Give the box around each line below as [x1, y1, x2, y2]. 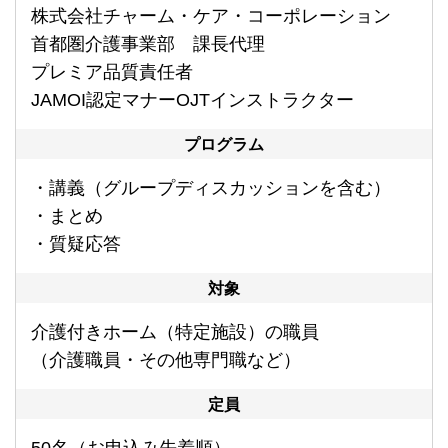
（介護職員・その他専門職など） [31, 350, 301, 371]
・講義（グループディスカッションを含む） [31, 178, 391, 199]
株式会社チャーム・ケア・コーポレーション [31, 6, 409, 27]
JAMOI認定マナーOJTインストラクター [31, 90, 354, 111]
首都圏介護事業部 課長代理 [31, 34, 265, 55]
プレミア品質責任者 [31, 62, 193, 83]
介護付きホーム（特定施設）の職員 [31, 322, 319, 343]
